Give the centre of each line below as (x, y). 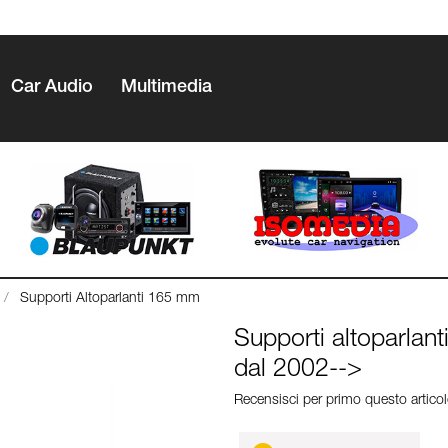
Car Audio (52, 87)
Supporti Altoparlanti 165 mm (110, 299)
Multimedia (166, 87)
